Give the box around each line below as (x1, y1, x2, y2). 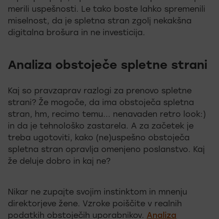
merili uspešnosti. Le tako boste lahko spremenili (8, 6, 205, 14)
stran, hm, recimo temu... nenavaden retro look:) (8, 111, 206, 119)
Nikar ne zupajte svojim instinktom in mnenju (8, 189, 187, 197)
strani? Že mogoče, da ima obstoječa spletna (8, 99, 194, 108)
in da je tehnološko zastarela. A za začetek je (8, 123, 194, 131)
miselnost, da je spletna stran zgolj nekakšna (8, 18, 192, 26)
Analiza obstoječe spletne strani (8, 60, 207, 72)
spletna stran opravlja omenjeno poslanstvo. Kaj (8, 146, 205, 154)
